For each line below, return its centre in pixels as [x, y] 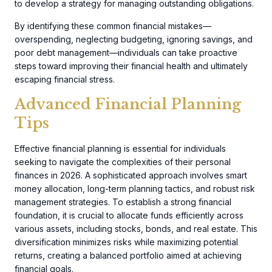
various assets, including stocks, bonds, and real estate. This [136, 228]
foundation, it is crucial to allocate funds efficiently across [129, 215]
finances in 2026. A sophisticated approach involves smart [131, 175]
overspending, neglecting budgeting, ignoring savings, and [134, 39]
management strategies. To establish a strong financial [123, 202]
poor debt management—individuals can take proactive [126, 52]
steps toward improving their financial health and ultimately [131, 66]
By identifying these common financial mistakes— [113, 25]
